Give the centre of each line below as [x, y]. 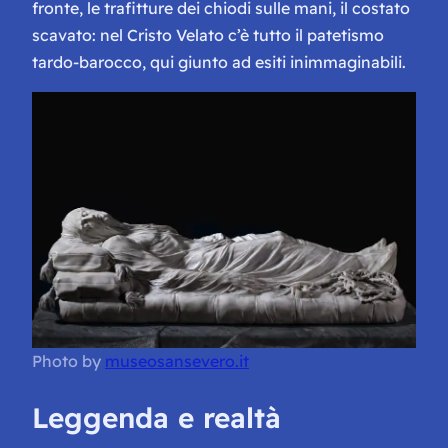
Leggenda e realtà [156, 417]
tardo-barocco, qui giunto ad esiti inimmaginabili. [219, 62]
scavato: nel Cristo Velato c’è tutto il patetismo [208, 35]
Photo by [68, 361]
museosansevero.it [177, 361]
